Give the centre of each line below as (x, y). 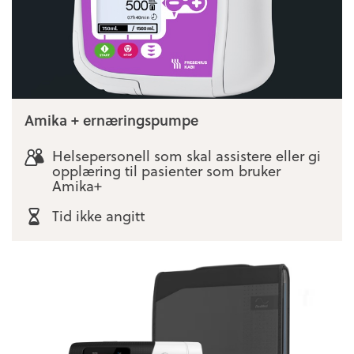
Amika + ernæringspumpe (111, 119)
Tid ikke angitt (98, 216)
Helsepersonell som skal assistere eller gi (186, 155)
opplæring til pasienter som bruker (166, 170)
